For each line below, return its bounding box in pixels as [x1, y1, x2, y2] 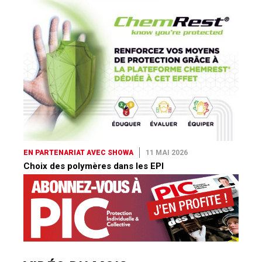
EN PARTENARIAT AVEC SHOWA [23, 148, 133, 157]
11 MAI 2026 [146, 148, 188, 157]
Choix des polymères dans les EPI [23, 160, 164, 171]
